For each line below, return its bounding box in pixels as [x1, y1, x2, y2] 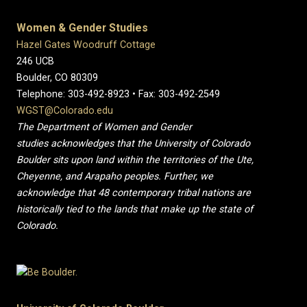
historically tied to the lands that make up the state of [16, 204, 253, 215]
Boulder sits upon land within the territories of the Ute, [16, 154, 254, 166]
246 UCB [16, 56, 54, 67]
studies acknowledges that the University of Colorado [16, 138, 250, 149]
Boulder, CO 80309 [16, 72, 98, 84]
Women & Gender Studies [16, 21, 148, 34]
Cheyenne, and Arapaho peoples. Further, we [16, 171, 213, 182]
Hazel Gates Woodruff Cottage [16, 39, 156, 51]
